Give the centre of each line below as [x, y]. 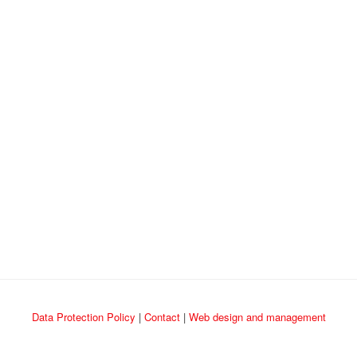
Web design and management [257, 316]
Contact [162, 316]
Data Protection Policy [83, 316]
